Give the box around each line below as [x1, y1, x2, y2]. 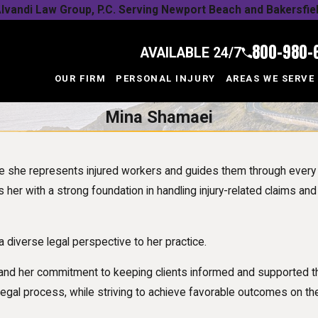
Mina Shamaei [105, 106, 213, 127]
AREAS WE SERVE [225, 73, 315, 84]
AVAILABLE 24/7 [140, 44, 241, 61]
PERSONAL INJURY [116, 73, 216, 84]
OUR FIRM [54, 73, 106, 84]
